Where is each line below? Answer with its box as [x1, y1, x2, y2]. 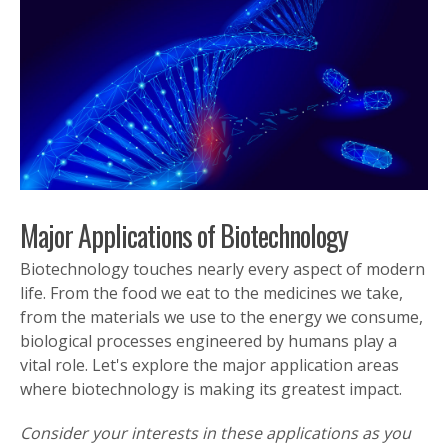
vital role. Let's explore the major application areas [20, 354, 399, 377]
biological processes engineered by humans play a [20, 330, 397, 353]
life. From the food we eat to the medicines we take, [20, 282, 403, 305]
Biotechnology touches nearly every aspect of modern [20, 258, 425, 281]
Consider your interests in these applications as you [20, 422, 411, 445]
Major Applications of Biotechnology [20, 215, 348, 257]
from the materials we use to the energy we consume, [20, 306, 423, 329]
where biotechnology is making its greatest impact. [20, 378, 402, 401]
